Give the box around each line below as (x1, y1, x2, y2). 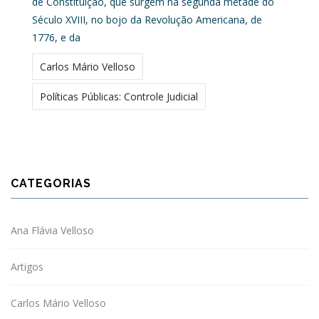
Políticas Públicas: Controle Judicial (40, 90, 198, 103)
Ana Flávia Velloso (11, 224, 94, 237)
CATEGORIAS (11, 177, 91, 190)
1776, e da (32, 31, 80, 44)
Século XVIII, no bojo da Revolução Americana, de (32, 13, 262, 26)
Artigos (11, 260, 43, 273)
